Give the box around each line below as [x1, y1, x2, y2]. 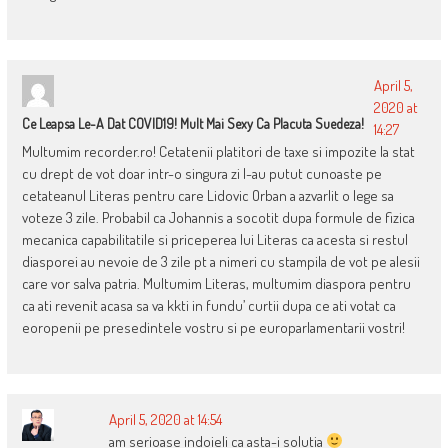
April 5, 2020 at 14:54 [108, 409, 222, 429]
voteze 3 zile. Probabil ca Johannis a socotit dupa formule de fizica [21, 207, 415, 227]
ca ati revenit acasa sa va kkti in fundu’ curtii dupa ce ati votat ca [21, 295, 396, 315]
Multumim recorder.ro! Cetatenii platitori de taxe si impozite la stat [21, 141, 415, 161]
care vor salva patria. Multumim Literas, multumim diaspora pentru [21, 273, 411, 293]
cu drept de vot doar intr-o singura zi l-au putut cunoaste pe [21, 163, 382, 183]
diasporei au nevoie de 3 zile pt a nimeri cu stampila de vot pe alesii [21, 251, 420, 271]
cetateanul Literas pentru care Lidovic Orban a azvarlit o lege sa [21, 185, 394, 205]
